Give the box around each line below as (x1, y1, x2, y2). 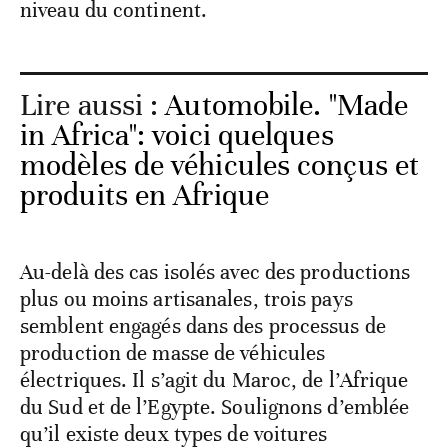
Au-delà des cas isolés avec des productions (20, 259, 411, 286)
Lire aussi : (20, 87, 166, 125)
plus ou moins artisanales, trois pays (20, 286, 353, 313)
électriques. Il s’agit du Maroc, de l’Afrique (20, 367, 409, 394)
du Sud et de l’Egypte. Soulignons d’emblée (20, 394, 410, 421)
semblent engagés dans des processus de (20, 313, 386, 340)
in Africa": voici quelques (20, 117, 334, 155)
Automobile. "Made (165, 87, 409, 125)
